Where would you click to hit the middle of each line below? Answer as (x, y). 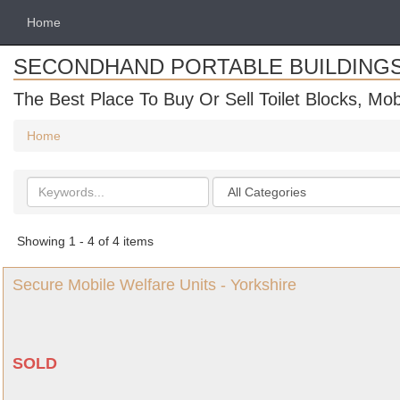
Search (47, 185)
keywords (55, 203)
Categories (245, 185)
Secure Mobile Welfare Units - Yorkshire (154, 285)
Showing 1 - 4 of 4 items (85, 241)
